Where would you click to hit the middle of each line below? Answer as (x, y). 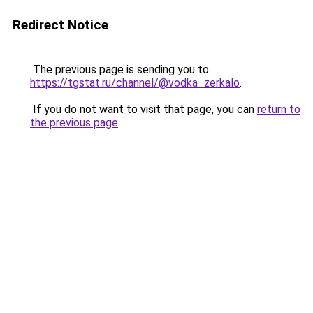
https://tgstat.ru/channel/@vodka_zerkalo (135, 83)
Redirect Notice (60, 25)
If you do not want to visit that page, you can (144, 109)
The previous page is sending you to (119, 70)
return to (279, 109)
